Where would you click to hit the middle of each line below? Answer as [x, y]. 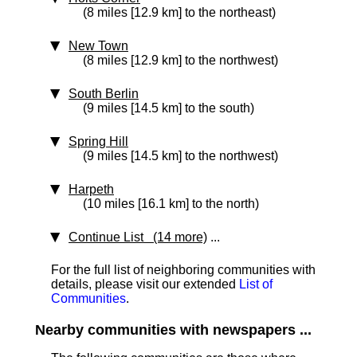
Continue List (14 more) [138, 237]
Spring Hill [98, 141]
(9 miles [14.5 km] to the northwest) [180, 156]
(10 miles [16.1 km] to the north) [171, 204]
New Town [98, 46]
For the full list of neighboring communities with [183, 270]
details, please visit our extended [145, 284]
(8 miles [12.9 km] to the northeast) [179, 12]
